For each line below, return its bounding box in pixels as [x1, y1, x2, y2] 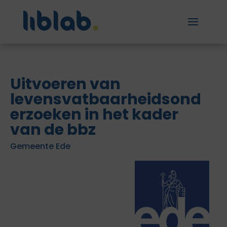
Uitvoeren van [10, 73, 121, 95]
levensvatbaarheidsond [10, 89, 201, 110]
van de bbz [10, 119, 96, 140]
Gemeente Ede [10, 140, 70, 152]
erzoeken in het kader [10, 104, 178, 125]
